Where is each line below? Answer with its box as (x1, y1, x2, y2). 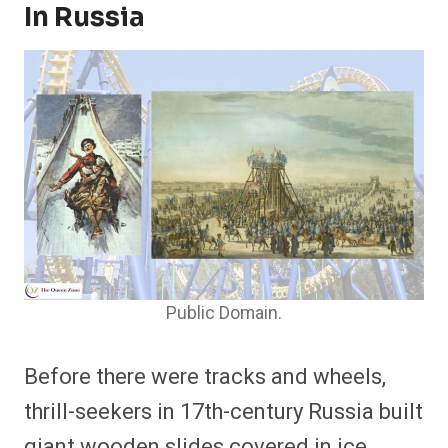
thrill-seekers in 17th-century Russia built (24, 396, 423, 429)
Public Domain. (166, 301, 282, 327)
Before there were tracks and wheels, (24, 361, 386, 394)
